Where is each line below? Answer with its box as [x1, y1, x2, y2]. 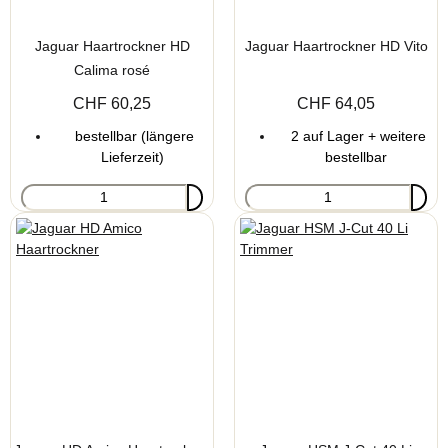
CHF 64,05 [297, 94, 375, 112]
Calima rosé [74, 61, 150, 78]
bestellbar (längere [70, 127, 194, 144]
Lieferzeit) [100, 148, 164, 165]
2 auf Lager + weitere [286, 127, 426, 144]
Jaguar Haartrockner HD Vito [244, 37, 428, 54]
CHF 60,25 [73, 94, 151, 112]
